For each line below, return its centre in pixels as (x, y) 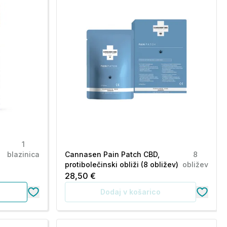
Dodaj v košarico (130, 192)
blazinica (23, 154)
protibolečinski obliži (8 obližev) (121, 164)
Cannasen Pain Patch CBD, (112, 154)
